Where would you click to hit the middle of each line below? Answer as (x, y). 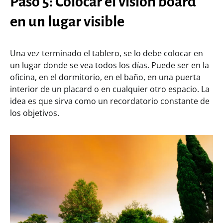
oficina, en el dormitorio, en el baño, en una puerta (105, 77)
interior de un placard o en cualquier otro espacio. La (110, 89)
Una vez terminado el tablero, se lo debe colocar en (107, 53)
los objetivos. (35, 113)
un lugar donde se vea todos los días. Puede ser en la (110, 65)
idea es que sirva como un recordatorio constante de (110, 101)
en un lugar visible (67, 21)
